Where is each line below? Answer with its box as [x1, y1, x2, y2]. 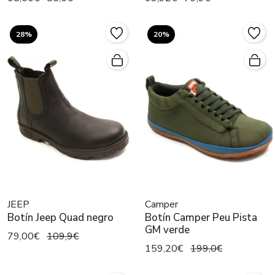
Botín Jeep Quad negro [7, 210, 114, 225]
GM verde [145, 222, 190, 237]
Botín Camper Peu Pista [145, 210, 257, 225]
